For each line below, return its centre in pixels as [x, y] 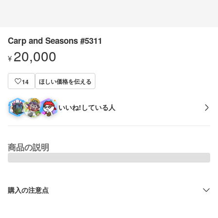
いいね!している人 [87, 107]
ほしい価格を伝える [65, 81]
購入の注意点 [28, 190]
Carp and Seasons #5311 [55, 40]
